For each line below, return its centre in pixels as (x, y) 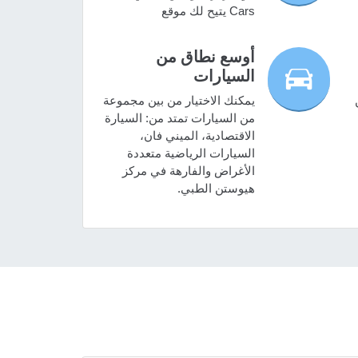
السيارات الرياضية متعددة (191, 153)
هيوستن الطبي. (216, 189)
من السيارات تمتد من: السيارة (179, 118)
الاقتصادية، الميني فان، (197, 136)
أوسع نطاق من (205, 57)
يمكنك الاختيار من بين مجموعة (179, 101)
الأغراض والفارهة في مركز (188, 171)
